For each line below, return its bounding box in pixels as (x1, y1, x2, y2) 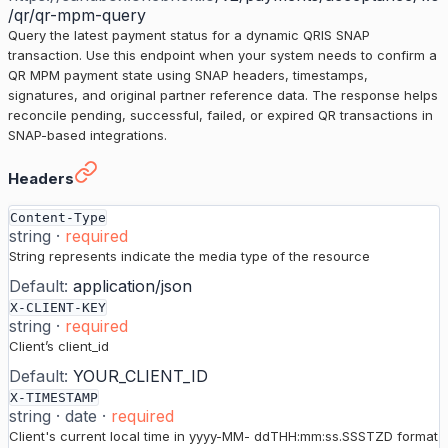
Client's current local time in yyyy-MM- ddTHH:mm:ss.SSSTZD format (9, 428, 438, 445)
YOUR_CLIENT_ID (73, 366, 208, 387)
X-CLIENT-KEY (10, 300, 106, 316)
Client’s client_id (9, 338, 109, 355)
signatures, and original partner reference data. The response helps (8, 87, 438, 104)
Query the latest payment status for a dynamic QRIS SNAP (8, 27, 370, 44)
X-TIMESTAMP (10, 390, 98, 406)
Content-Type (10, 210, 106, 226)
